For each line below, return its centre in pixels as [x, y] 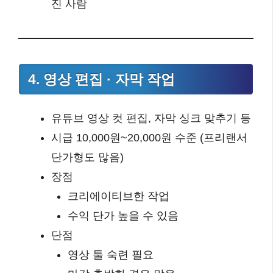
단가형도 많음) [87, 158]
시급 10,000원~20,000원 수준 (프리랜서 [149, 138]
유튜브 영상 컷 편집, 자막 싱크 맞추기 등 [151, 119]
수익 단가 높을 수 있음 [123, 216]
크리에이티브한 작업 [119, 197]
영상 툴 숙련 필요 [111, 255]
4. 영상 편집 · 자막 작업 [101, 79]
